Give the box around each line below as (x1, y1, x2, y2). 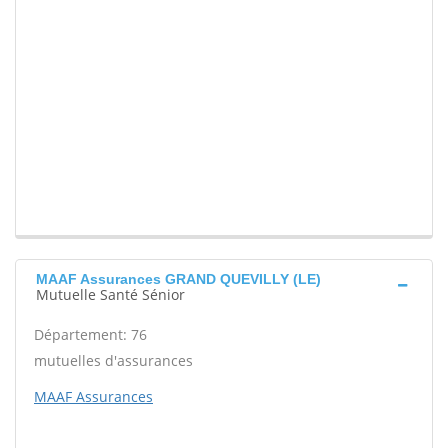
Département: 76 (34, 325, 147, 345)
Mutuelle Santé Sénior (36, 285, 185, 305)
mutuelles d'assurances (34, 351, 193, 371)
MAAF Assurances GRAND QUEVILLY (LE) (36, 271, 321, 288)
